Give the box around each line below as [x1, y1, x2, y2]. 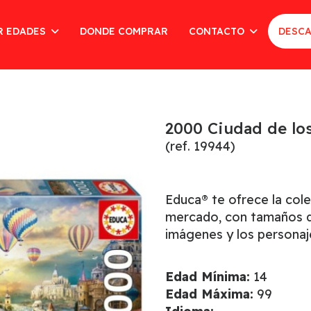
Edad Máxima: [165, 286, 253, 302]
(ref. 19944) [165, 138, 235, 154]
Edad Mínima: [165, 269, 250, 285]
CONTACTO [189, 25, 248, 37]
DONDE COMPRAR [80, 25, 169, 37]
